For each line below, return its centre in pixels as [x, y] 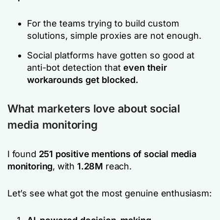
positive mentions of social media [125, 154]
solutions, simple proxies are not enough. [114, 35]
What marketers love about [79, 108]
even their [145, 67]
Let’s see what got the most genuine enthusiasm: [110, 193]
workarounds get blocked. [83, 80]
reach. [117, 166]
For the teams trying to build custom [103, 23]
